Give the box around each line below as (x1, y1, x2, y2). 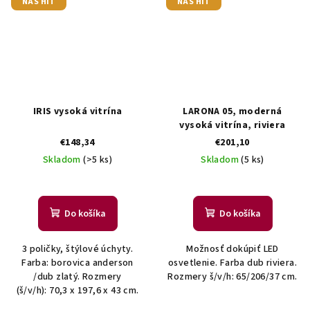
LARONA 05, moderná (183, 104, 282, 118)
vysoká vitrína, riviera (179, 118, 286, 132)
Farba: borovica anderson (21, 255, 134, 270)
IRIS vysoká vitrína (33, 104, 122, 118)
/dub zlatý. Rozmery (33, 269, 122, 284)
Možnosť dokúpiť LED (186, 241, 279, 256)
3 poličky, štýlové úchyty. (21, 241, 134, 256)
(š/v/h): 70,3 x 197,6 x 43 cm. (16, 283, 139, 298)
